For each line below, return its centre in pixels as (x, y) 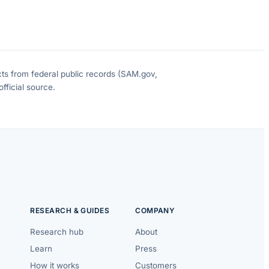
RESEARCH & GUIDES (70, 211)
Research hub (57, 232)
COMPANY (155, 211)
